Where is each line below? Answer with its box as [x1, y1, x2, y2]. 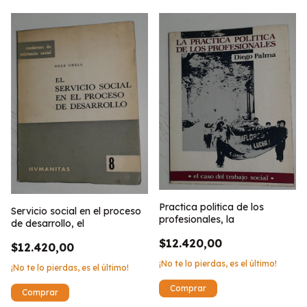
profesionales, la [159, 212, 234, 225]
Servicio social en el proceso [11, 204, 141, 217]
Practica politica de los [159, 200, 264, 213]
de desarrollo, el [11, 217, 84, 230]
